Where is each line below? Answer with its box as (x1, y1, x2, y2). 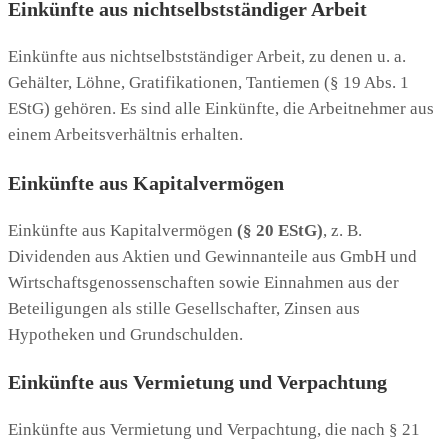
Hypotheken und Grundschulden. (8, 324, 243, 344)
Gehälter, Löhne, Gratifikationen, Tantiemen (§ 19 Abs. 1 (8, 72, 409, 92)
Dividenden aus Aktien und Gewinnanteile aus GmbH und (8, 246, 417, 266)
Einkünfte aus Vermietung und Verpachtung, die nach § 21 (8, 420, 420, 440)
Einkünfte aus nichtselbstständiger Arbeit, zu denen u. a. (8, 46, 406, 66)
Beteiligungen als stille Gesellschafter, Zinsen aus (8, 298, 360, 318)
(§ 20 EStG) (233, 220, 323, 240)
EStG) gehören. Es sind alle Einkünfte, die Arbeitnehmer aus (8, 98, 434, 118)
